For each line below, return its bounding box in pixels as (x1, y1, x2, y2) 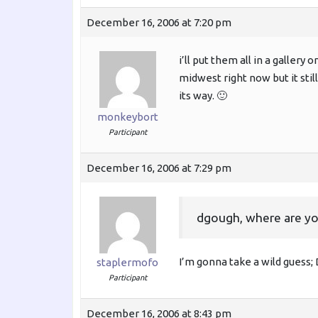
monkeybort (97, 111, 158, 124)
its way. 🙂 (179, 89, 227, 102)
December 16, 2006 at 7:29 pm (87, 162, 231, 175)
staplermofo (97, 256, 158, 269)
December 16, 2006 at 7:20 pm (87, 16, 231, 29)
